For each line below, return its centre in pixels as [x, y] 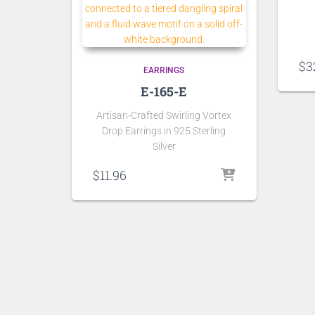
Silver [164, 146]
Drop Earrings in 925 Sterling [164, 131]
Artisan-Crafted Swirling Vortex [164, 115]
